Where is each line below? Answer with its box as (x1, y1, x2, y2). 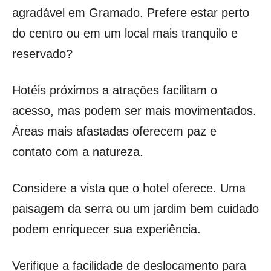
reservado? (12, 47, 73, 60)
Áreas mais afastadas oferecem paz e (12, 124, 217, 138)
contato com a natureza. (12, 145, 143, 158)
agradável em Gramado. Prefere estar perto (12, 5, 249, 19)
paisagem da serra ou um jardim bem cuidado (12, 201, 259, 215)
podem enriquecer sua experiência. (12, 222, 201, 236)
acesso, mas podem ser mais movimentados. (12, 103, 256, 117)
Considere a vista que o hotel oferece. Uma (12, 181, 246, 195)
